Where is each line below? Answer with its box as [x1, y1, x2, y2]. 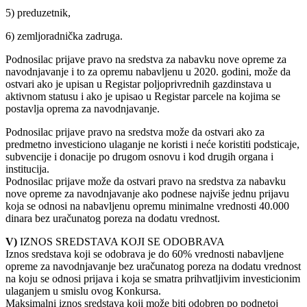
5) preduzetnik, [5, 6, 71, 19]
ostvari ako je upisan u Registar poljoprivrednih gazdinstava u [5, 77, 271, 90]
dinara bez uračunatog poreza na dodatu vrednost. [5, 212, 220, 224]
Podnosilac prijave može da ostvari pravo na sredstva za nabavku [5, 175, 286, 187]
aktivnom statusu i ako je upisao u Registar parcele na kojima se [5, 90, 280, 102]
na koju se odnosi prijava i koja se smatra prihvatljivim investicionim [5, 272, 300, 284]
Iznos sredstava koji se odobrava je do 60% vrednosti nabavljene [5, 247, 284, 260]
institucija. [5, 162, 49, 175]
